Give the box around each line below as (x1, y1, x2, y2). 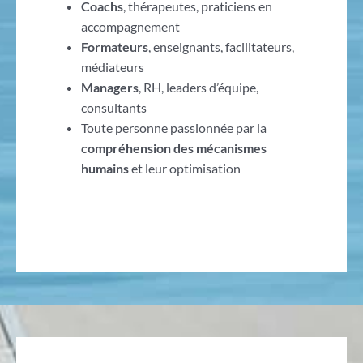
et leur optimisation (128, 160, 241, 176)
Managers (80, 79, 139, 95)
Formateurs (80, 38, 148, 54)
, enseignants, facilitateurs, (147, 38, 294, 54)
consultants (80, 99, 147, 115)
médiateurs (80, 58, 144, 75)
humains (80, 160, 129, 176)
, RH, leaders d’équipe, (138, 79, 258, 95)
